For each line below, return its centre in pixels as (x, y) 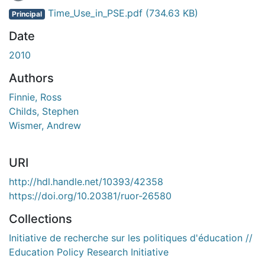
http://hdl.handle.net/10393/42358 (86, 181)
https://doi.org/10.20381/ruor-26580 (90, 195)
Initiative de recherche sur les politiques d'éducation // (131, 237)
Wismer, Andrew (45, 125)
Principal (27, 14)
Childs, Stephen (44, 111)
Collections (41, 219)
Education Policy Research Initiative (89, 252)
